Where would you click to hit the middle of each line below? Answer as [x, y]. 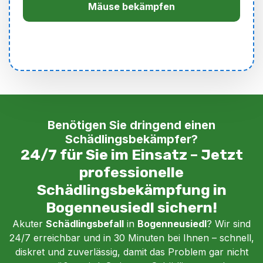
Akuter [29, 223]
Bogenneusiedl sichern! [131, 207]
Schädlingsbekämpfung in [131, 190]
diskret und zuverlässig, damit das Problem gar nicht [131, 252]
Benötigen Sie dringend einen [131, 125]
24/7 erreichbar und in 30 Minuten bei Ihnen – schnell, [131, 237]
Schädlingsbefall [85, 223]
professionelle [131, 172]
